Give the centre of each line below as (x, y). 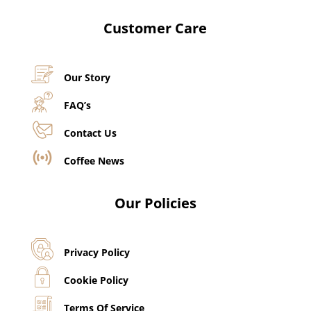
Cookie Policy (96, 280)
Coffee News (94, 160)
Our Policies (155, 203)
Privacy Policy (96, 252)
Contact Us (90, 133)
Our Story (87, 77)
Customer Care (155, 28)
